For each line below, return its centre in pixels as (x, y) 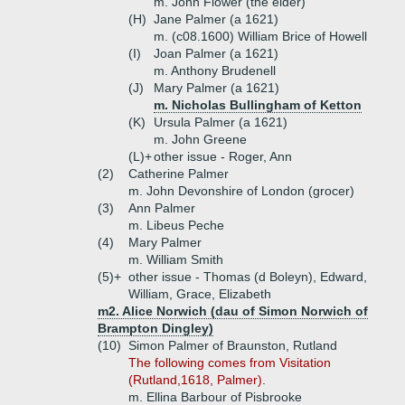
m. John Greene (200, 139)
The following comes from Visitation (230, 363)
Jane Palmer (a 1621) (216, 19)
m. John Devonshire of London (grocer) (241, 191)
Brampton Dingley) (155, 328)
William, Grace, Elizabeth (200, 294)
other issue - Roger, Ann (223, 156)
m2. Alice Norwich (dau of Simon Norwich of (233, 311)
